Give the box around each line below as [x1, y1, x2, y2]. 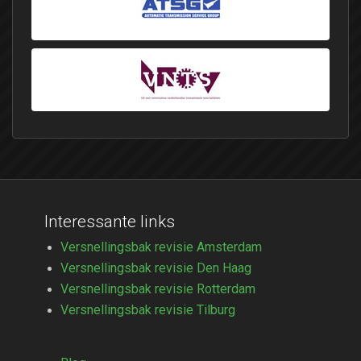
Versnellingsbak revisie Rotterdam [60, 282, 255, 296]
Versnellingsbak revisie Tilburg [60, 303, 235, 317]
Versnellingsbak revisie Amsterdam [60, 240, 262, 254]
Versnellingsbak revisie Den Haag [60, 261, 251, 275]
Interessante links [44, 212, 175, 232]
